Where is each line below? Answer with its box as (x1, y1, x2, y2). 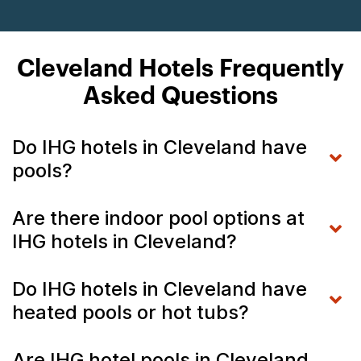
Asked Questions (83, 84, 278, 109)
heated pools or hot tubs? (12, 300, 254, 324)
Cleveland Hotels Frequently (17, 56, 344, 81)
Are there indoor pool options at (12, 205, 305, 230)
